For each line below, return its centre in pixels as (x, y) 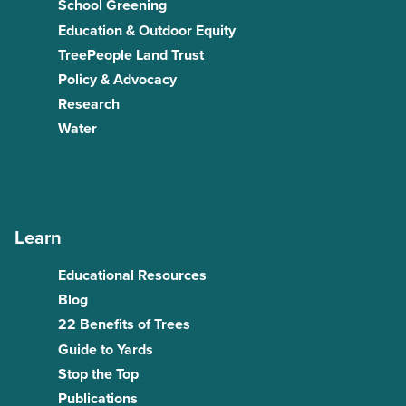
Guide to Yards (106, 349)
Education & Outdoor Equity (147, 30)
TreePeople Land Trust (131, 55)
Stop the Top (98, 374)
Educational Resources (132, 276)
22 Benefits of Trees (124, 325)
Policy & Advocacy (117, 79)
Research (89, 105)
